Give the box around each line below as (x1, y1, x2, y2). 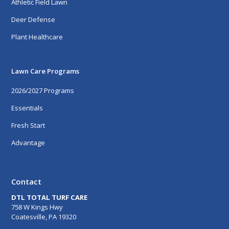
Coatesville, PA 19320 (11, 212, 77, 222)
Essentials (11, 103, 43, 112)
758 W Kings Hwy (11, 202, 63, 212)
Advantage (11, 138, 45, 147)
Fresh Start (11, 120, 45, 130)
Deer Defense (11, 15, 56, 25)
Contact (11, 176, 42, 187)
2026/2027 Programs (11, 85, 75, 95)
